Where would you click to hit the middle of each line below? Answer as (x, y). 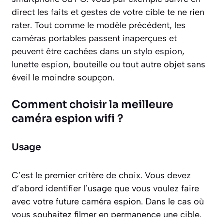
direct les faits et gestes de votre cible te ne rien (108, 12)
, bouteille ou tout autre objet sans (137, 64)
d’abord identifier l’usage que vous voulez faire (105, 188)
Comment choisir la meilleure (93, 104)
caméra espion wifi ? (67, 118)
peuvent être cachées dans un (73, 51)
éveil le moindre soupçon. (63, 77)
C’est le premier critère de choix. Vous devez (101, 175)
